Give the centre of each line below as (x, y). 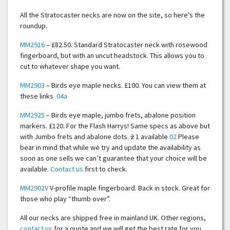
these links (38, 96)
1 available (152, 136)
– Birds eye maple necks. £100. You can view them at (125, 85)
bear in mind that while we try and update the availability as (110, 147)
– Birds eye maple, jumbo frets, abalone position (120, 115)
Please (188, 136)
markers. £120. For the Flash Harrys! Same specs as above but (115, 126)
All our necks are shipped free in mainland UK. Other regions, (113, 217)
